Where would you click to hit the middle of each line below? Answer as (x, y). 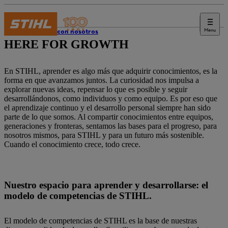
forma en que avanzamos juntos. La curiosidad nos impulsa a (102, 80)
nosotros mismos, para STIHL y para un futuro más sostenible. (104, 135)
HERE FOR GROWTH (68, 44)
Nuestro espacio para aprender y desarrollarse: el (106, 185)
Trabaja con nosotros (65, 32)
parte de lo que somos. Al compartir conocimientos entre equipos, (109, 117)
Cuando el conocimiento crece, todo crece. (72, 144)
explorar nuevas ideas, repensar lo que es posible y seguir (96, 89)
